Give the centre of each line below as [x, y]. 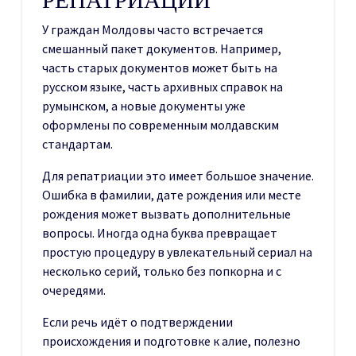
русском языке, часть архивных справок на [163, 86]
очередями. [74, 290]
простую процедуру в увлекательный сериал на [177, 252]
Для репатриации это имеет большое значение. [178, 175]
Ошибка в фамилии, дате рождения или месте [172, 194]
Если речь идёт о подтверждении [137, 321]
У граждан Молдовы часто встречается [153, 29]
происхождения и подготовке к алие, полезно [171, 341]
